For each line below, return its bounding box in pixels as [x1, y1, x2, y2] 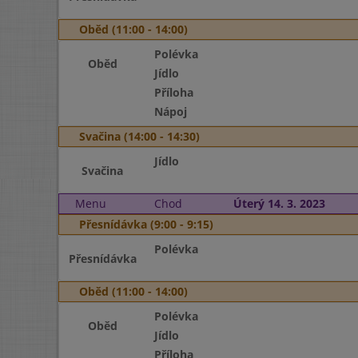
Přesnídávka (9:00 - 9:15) [79, 217, 213, 232]
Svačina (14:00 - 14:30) [79, 129, 200, 144]
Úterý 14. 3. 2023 [233, 196, 325, 211]
